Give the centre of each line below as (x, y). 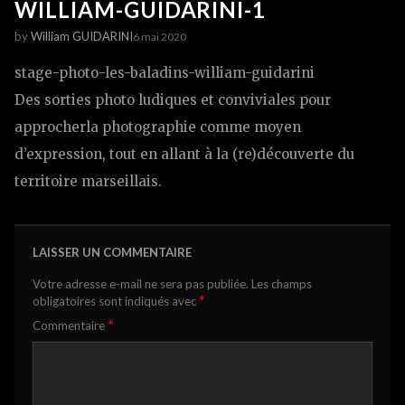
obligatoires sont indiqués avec (116, 301)
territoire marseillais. (88, 182)
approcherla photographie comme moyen (158, 127)
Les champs (282, 284)
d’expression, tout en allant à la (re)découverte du (184, 155)
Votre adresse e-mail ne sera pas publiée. (141, 284)
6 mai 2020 (160, 36)
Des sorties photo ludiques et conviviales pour (173, 100)
